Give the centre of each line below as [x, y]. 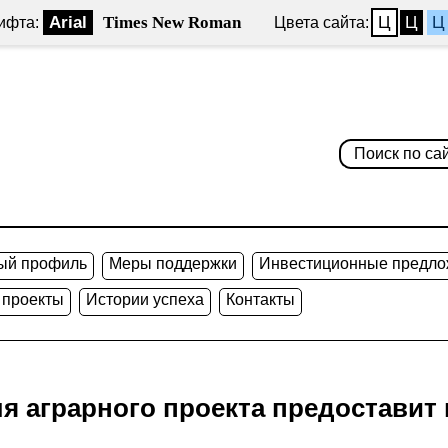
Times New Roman [172, 22]
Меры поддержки [173, 263]
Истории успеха [145, 299]
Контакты [260, 299]
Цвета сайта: [321, 22]
